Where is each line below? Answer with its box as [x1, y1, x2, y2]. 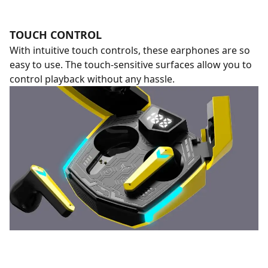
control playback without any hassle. [10, 72, 175, 86]
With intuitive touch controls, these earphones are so [10, 43, 250, 57]
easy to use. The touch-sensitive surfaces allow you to [10, 57, 252, 71]
